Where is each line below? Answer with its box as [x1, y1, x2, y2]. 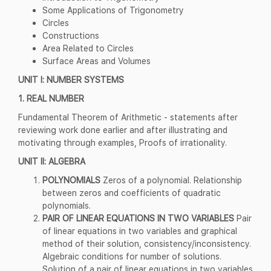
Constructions [42, 30, 99, 41]
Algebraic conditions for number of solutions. [42, 250, 221, 261]
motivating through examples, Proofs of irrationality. [18, 137, 227, 148]
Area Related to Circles [42, 42, 134, 53]
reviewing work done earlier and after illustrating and [18, 124, 227, 135]
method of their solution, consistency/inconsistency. [42, 238, 251, 249]
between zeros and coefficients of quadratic [42, 187, 221, 198]
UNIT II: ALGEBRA [18, 155, 85, 166]
